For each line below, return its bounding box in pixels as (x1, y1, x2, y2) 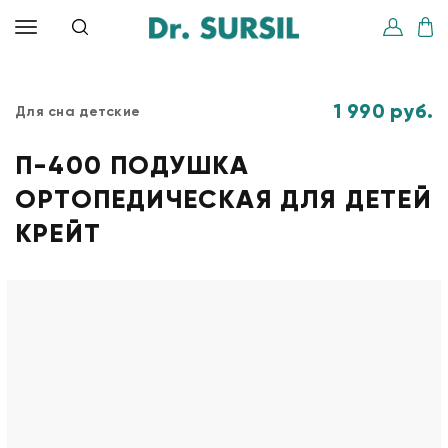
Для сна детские (15, 103, 141, 120)
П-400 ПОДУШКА (15, 149, 250, 181)
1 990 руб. (334, 99, 433, 123)
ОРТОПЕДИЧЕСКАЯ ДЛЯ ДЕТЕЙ (15, 183, 432, 215)
